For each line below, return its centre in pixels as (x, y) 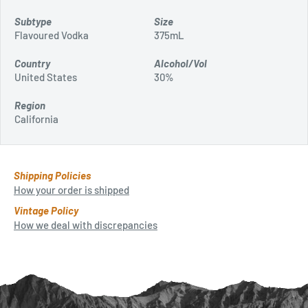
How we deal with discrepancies (86, 224)
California (36, 119)
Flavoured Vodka (52, 35)
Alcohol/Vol (180, 63)
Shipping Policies (52, 175)
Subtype (33, 21)
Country (32, 63)
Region (30, 105)
